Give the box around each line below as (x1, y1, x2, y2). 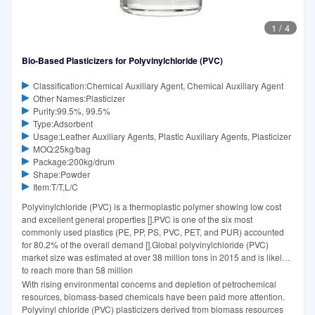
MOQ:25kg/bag (32, 142, 91, 155)
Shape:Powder (32, 167, 90, 180)
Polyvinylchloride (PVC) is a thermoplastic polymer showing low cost (22, 200, 281, 212)
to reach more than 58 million (22, 263, 133, 276)
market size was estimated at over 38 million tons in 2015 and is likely (22, 250, 286, 263)
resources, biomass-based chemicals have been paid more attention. (22, 290, 285, 302)
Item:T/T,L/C (32, 180, 78, 193)
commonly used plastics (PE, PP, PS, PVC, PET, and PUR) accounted (22, 225, 284, 238)
